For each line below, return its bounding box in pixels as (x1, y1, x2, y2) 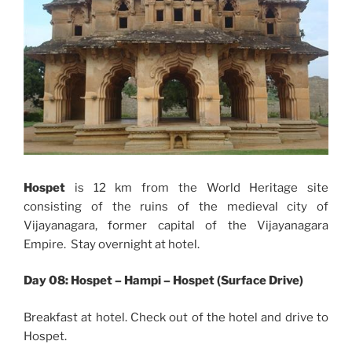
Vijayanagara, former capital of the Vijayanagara (24, 218, 328, 233)
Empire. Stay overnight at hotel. (24, 236, 200, 251)
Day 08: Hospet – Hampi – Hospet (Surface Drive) (24, 273, 303, 288)
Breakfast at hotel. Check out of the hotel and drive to (24, 310, 328, 324)
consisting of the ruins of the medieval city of (24, 199, 328, 214)
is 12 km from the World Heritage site (65, 180, 328, 195)
